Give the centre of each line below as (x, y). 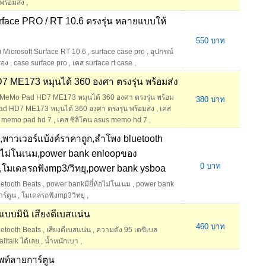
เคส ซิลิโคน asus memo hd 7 (102, 120)
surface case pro (118, 52)
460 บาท (210, 227)
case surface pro (40, 63)
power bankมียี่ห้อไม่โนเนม (88, 184)
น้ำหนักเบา (61, 241)
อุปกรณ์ (162, 52)
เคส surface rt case (102, 63)
